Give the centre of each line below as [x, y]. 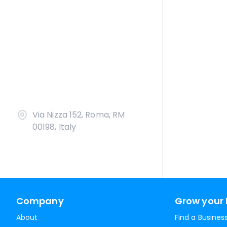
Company [40, 201]
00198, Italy [54, 127]
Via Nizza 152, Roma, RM [79, 115]
